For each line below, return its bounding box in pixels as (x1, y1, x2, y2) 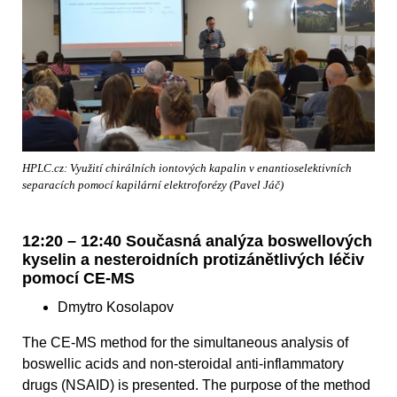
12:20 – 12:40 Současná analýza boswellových (22, 231, 372, 250)
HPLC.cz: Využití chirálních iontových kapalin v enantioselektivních (22, 161, 352, 175)
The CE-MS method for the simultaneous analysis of (22, 334, 348, 350)
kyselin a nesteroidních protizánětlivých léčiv (22, 250, 364, 269)
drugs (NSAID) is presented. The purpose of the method (22, 377, 370, 393)
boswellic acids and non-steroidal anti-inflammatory (22, 355, 344, 371)
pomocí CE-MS (22, 269, 135, 287)
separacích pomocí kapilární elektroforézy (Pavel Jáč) (22, 178, 284, 191)
